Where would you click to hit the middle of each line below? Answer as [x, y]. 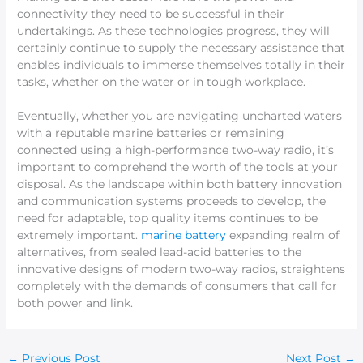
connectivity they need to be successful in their [151, 14]
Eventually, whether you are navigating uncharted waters [180, 116]
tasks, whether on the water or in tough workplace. [162, 82]
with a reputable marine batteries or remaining [151, 133]
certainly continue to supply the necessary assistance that [181, 48]
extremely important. [79, 235]
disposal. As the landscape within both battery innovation [180, 184]
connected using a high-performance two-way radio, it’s [176, 150]
